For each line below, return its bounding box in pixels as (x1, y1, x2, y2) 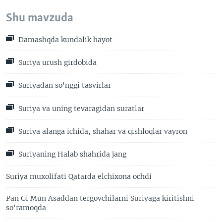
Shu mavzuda (6, 11, 73, 24)
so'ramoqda (6, 203, 46, 212)
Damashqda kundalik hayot (16, 35, 112, 44)
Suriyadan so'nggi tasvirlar (16, 81, 111, 90)
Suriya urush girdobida (16, 58, 97, 67)
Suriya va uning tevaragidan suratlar (16, 104, 144, 113)
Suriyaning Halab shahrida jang (16, 150, 126, 159)
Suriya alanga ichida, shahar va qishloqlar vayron (16, 127, 187, 136)
